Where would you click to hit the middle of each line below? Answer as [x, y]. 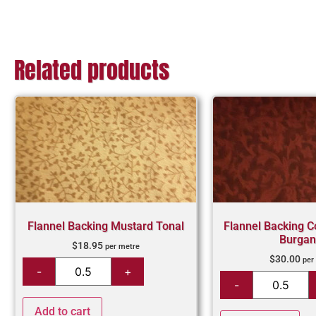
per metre [122, 246]
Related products [92, 70]
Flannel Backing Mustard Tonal [106, 226]
